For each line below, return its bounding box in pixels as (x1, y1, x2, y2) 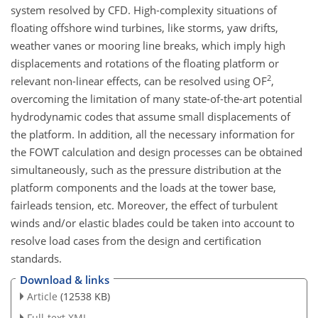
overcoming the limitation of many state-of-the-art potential (11, 91, 302, 106)
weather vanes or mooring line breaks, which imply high (11, 38, 285, 53)
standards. (11, 251, 62, 265)
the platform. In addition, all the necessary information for (11, 126, 295, 141)
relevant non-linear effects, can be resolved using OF (11, 73, 267, 88)
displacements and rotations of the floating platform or (11, 55, 279, 70)
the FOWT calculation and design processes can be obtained (11, 144, 302, 159)
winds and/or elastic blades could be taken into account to (11, 215, 295, 230)
